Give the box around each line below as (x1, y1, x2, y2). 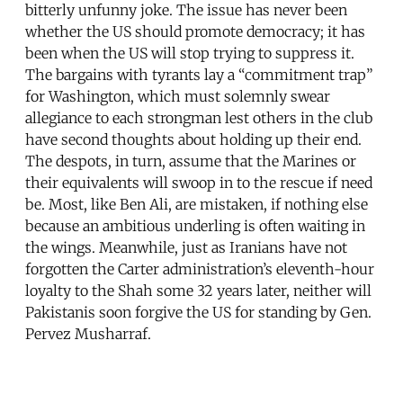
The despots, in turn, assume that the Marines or (25, 151, 356, 170)
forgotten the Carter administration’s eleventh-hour (25, 259, 374, 278)
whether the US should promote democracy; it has (25, 22, 365, 40)
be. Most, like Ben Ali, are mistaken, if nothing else (25, 194, 368, 213)
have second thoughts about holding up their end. (25, 130, 362, 148)
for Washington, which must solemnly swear (25, 86, 330, 105)
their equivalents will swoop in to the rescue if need (25, 173, 372, 192)
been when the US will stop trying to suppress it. (25, 43, 354, 62)
